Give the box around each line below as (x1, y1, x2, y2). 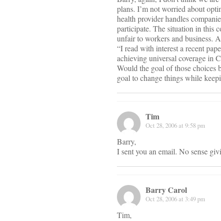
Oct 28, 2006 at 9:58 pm (146, 121, 205, 130)
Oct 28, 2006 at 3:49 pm (146, 194, 205, 204)
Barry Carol (146, 184, 187, 196)
